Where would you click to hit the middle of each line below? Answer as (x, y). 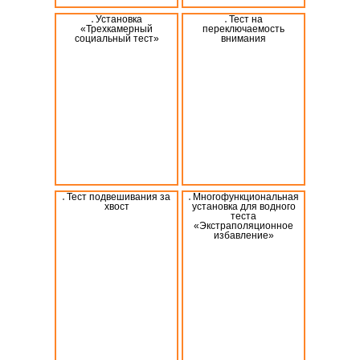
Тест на (245, 19)
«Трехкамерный (117, 29)
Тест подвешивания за (119, 196)
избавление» (243, 235)
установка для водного (243, 206)
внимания (243, 38)
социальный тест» (117, 38)
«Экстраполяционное (243, 225)
